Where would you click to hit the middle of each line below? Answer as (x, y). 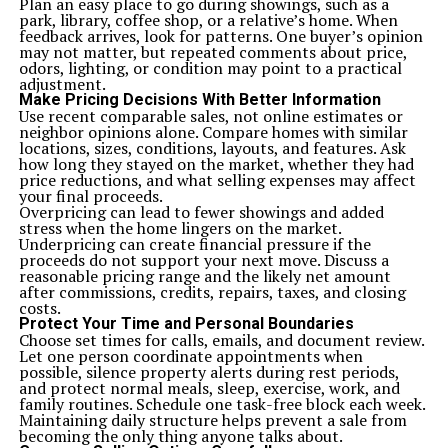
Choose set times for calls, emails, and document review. (221, 340)
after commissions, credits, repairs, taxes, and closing (212, 292)
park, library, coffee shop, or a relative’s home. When (208, 20)
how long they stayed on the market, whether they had (216, 164)
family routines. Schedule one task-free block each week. (221, 404)
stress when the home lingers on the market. (179, 228)
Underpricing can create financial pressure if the (194, 244)
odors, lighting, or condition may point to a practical (210, 68)
